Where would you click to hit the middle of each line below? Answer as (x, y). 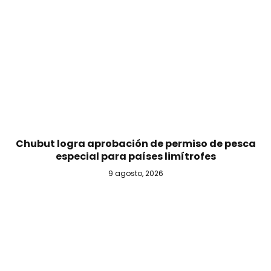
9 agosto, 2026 (135, 174)
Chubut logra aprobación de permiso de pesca (135, 144)
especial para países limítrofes (135, 157)
